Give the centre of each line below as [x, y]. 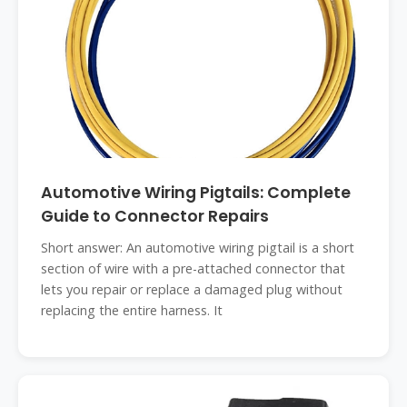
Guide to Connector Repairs [155, 216]
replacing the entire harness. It [132, 310]
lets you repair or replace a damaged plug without [192, 289]
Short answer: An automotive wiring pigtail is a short [198, 248]
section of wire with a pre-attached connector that [193, 268]
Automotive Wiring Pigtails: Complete [196, 193]
